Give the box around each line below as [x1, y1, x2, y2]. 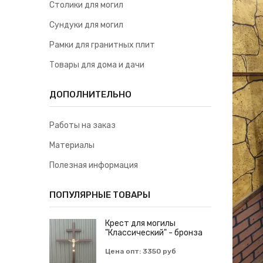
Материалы [49, 140, 95, 151]
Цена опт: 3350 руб [105, 247, 176, 256]
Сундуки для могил [49, 20, 123, 31]
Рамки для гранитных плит [49, 40, 155, 50]
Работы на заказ [49, 120, 116, 131]
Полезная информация [49, 160, 138, 171]
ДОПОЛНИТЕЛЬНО [49, 89, 131, 100]
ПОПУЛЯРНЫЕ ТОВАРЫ [49, 190, 150, 201]
